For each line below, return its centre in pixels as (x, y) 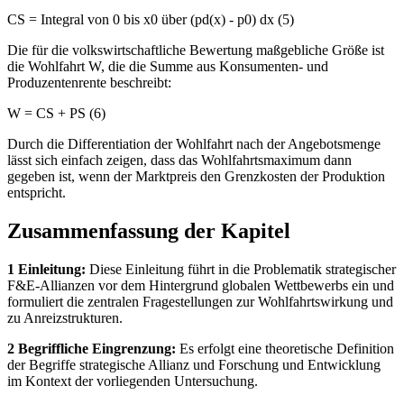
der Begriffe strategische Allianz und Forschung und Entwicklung (194, 364)
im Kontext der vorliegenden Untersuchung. (133, 381)
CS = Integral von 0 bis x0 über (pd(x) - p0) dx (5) (151, 20)
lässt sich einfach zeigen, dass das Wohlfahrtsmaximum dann (179, 161)
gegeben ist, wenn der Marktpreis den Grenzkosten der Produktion (196, 177)
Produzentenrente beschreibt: (89, 83)
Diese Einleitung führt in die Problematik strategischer (241, 269)
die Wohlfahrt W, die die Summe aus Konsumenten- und (168, 67)
